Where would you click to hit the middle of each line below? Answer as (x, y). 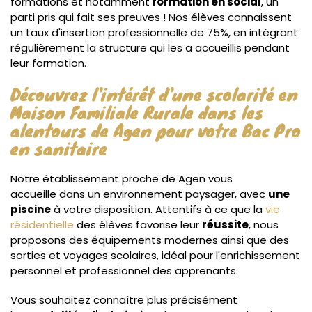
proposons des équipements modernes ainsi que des (150, 240)
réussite (225, 225)
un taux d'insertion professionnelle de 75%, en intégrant (154, 32)
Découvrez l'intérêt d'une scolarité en (154, 94)
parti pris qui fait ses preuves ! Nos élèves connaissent (151, 17)
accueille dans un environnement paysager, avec (139, 194)
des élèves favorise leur (138, 225)
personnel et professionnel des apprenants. (124, 271)
